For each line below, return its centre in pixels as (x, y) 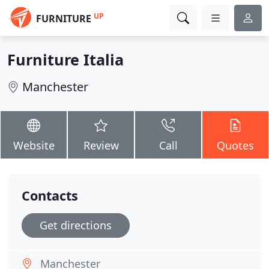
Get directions (76, 225)
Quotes (235, 145)
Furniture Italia (65, 59)
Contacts (50, 195)
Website (34, 145)
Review (101, 145)
